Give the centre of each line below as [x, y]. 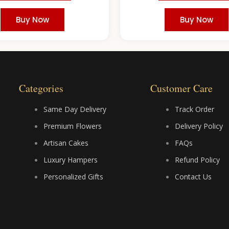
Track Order [194, 109]
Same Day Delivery [75, 109]
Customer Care [181, 88]
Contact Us [193, 177]
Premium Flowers [73, 126]
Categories [41, 88]
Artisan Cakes [66, 143]
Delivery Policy [199, 126]
